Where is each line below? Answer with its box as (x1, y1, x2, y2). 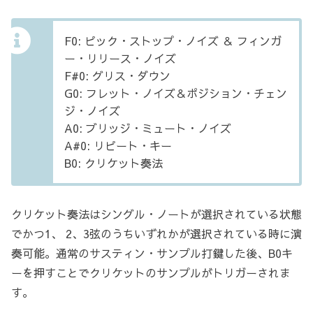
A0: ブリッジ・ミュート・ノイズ (64, 119, 231, 136)
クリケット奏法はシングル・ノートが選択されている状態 (11, 205, 302, 221)
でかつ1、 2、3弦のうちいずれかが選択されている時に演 (11, 225, 302, 241)
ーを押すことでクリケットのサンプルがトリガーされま (11, 264, 291, 280)
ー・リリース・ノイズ (64, 50, 176, 66)
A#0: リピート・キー (64, 137, 172, 153)
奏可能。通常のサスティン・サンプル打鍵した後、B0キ (11, 245, 293, 261)
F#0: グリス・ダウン (64, 67, 170, 83)
